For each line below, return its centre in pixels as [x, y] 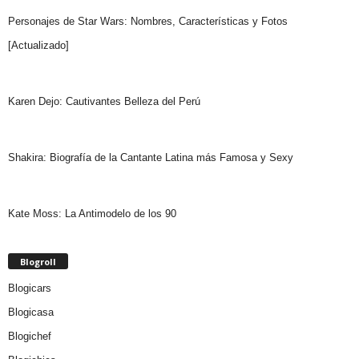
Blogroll [38, 261]
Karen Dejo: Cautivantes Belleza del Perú [104, 101]
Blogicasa [31, 312]
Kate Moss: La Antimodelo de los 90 [92, 213]
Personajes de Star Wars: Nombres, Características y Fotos [148, 21]
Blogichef [30, 336]
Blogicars [30, 288]
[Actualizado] [38, 45]
